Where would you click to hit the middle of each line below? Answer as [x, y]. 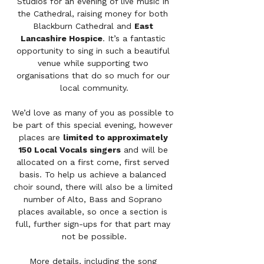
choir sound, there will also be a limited [94, 187]
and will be [146, 150]
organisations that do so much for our [94, 75]
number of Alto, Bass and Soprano [94, 199]
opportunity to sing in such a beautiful [94, 51]
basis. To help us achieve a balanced [94, 174]
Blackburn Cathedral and [84, 26]
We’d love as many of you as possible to [94, 113]
